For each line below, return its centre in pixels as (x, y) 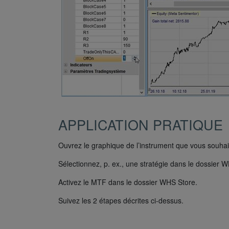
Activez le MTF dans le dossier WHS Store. (128, 182)
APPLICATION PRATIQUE (141, 125)
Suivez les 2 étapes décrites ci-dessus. (121, 201)
